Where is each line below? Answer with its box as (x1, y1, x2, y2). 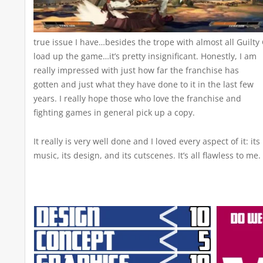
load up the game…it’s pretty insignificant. (33, 50, 198, 62)
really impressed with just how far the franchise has (33, 65, 239, 76)
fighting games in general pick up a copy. (33, 107, 195, 119)
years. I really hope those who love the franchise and (33, 93, 241, 104)
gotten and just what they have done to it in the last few (33, 79, 254, 90)
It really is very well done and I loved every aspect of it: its (33, 136, 260, 147)
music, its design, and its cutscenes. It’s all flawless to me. (33, 150, 261, 161)
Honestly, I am (198, 50, 257, 62)
